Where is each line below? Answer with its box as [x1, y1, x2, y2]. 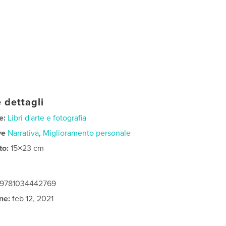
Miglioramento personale [43, 128, 131, 138]
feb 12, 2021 [10, 193, 54, 204]
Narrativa [8, 128, 39, 138]
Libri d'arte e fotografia [8, 112, 87, 123]
